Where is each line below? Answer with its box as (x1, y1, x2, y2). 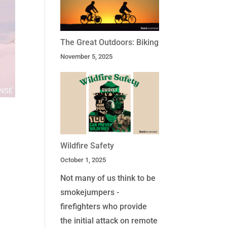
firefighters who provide (60, 202, 147, 212)
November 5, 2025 (60, 52, 113, 60)
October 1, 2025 (60, 156, 106, 164)
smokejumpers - (60, 187, 120, 198)
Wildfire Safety (60, 141, 115, 151)
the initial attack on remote (60, 216, 158, 226)
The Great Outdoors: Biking (60, 37, 159, 47)
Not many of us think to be (60, 173, 156, 183)
